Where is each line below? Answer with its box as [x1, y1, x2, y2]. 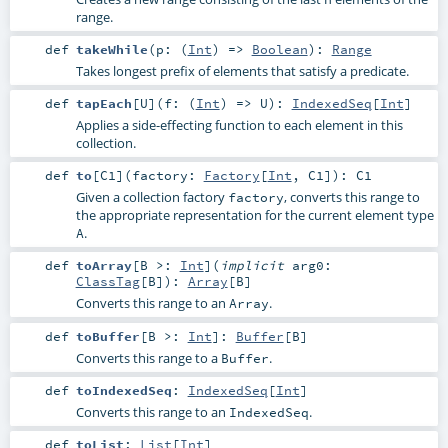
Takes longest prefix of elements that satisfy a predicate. [75, 62, 409, 81]
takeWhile [75, 41, 148, 58]
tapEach [75, 95, 132, 112]
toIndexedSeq [75, 381, 172, 398]
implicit [219, 257, 292, 274]
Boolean [251, 41, 308, 58]
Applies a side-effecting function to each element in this [75, 116, 403, 135]
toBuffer [75, 327, 140, 344]
